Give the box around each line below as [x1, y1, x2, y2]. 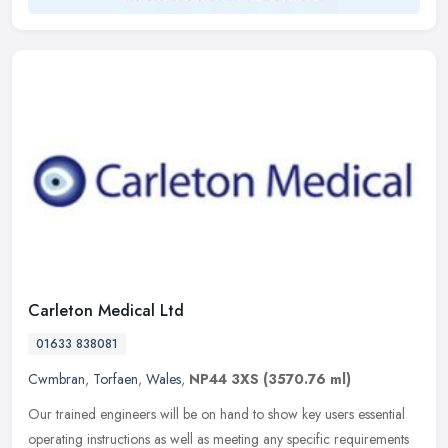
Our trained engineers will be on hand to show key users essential [28, 404, 405, 425]
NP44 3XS [189, 369, 259, 390]
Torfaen [93, 369, 138, 390]
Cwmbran [28, 369, 85, 390]
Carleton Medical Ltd [28, 299, 184, 323]
